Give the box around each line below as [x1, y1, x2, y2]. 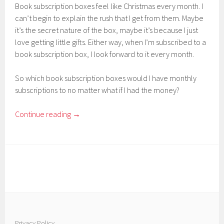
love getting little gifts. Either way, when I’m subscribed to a [15, 36, 206, 47]
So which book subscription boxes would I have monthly [15, 72, 197, 83]
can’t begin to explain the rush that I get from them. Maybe [15, 12, 204, 23]
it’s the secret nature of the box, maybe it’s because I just [15, 24, 198, 35]
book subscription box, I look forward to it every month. [15, 48, 194, 59]
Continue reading [15, 108, 73, 119]
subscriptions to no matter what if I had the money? [15, 84, 180, 95]
